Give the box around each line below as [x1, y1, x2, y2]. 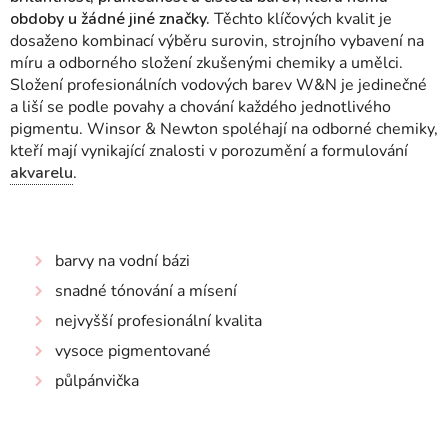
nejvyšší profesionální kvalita [55, 310, 262, 332]
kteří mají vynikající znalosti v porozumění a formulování [10, 140, 408, 162]
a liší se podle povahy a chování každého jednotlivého [10, 96, 391, 118]
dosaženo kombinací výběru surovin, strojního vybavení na [10, 30, 424, 52]
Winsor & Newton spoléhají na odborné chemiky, [87, 118, 438, 140]
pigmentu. [10, 118, 83, 140]
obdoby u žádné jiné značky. [10, 8, 210, 30]
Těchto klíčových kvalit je [210, 8, 392, 30]
